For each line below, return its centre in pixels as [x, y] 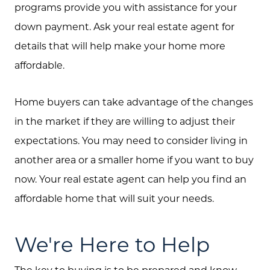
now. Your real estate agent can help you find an [130, 178]
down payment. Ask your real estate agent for [124, 27]
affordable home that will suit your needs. [114, 198]
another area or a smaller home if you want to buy [134, 159]
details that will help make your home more [120, 46]
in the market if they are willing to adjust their [125, 121]
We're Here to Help [112, 244]
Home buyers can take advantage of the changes [134, 101]
